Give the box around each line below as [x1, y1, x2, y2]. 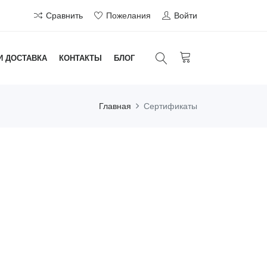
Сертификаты [144, 101, 197, 111]
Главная [99, 101, 131, 111]
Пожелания [106, 10, 151, 20]
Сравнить [46, 10, 83, 20]
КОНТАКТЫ [58, 53, 102, 63]
